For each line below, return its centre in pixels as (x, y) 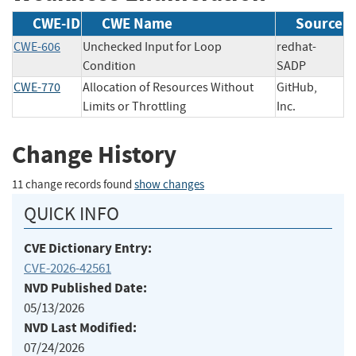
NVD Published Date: (85, 288)
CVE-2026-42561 (68, 268)
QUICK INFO (72, 213)
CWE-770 (37, 88)
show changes (169, 184)
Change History (94, 155)
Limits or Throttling (134, 107)
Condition (109, 66)
